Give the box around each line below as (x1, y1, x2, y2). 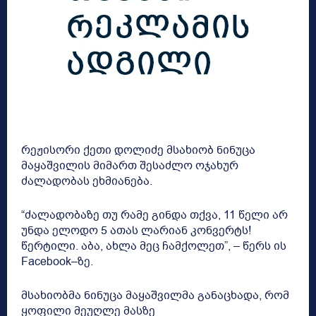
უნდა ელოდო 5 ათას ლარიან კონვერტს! (21, 223, 251, 239)
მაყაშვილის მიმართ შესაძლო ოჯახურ (21, 158, 238, 174)
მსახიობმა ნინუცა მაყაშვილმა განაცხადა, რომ (21, 288, 289, 304)
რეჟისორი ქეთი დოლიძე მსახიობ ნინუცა (21, 142, 255, 159)
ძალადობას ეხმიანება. (21, 174, 152, 190)
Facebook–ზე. (21, 254, 93, 270)
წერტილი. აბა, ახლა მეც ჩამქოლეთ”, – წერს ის (21, 238, 286, 255)
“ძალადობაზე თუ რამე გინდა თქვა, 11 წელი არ (21, 207, 288, 224)
